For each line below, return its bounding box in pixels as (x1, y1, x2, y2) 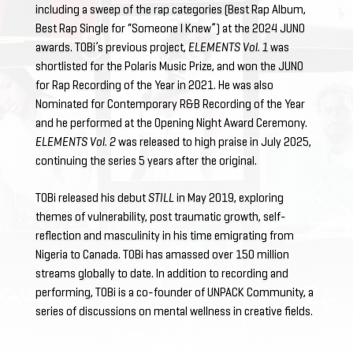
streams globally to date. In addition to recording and (35, 268, 288, 280)
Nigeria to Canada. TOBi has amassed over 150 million (35, 249, 289, 261)
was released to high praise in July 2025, (115, 137, 311, 148)
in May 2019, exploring (173, 192, 284, 204)
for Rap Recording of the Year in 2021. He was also (35, 80, 273, 91)
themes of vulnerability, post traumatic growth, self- (35, 211, 286, 223)
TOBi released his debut (35, 192, 148, 204)
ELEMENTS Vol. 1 (188, 43, 268, 54)
